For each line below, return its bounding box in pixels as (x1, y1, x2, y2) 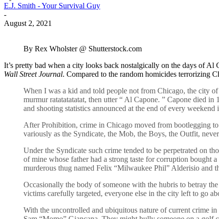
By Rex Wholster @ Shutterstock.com (23, 44, 142, 53)
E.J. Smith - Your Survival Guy (4, 1, 100, 10)
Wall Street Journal (4, 69, 63, 78)
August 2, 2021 (4, 19, 52, 27)
